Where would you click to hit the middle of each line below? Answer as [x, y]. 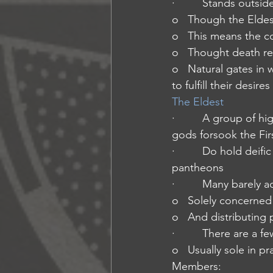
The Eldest [198, 102]
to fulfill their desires [221, 85]
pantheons [198, 168]
